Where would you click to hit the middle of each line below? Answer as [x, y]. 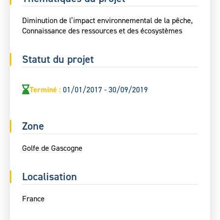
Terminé [43, 89]
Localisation [50, 176]
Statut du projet [58, 59]
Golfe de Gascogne [52, 148]
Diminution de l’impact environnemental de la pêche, [107, 21]
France [33, 199]
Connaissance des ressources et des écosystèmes [102, 31]
